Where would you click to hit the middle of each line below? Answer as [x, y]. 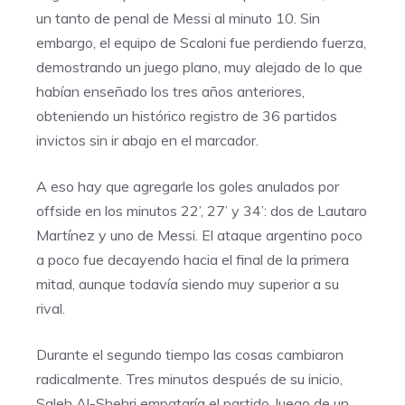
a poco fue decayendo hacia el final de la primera [193, 259]
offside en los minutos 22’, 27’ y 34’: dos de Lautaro [202, 211]
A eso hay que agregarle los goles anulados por [188, 186]
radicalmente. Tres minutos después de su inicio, [189, 379]
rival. [51, 308]
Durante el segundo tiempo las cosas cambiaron [190, 354]
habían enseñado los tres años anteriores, [170, 91]
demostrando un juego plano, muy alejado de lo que [199, 67]
